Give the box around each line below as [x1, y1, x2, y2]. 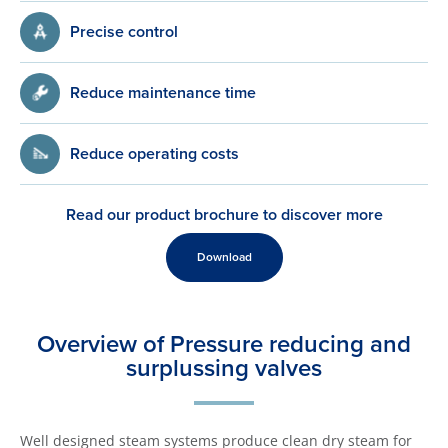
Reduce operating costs [70, 142, 239, 165]
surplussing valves [126, 350, 322, 386]
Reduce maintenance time [70, 81, 256, 104]
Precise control [70, 20, 178, 43]
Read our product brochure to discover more [65, 203, 383, 226]
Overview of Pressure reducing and [37, 326, 411, 362]
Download [196, 248, 252, 266]
